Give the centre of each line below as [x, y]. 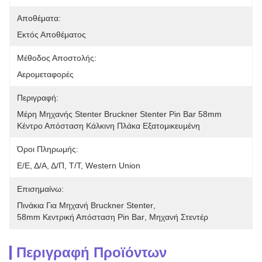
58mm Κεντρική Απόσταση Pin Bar [81, 217]
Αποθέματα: [39, 18]
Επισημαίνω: [40, 189]
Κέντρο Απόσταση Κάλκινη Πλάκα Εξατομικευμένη [108, 126]
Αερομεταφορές [45, 74]
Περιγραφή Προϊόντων [92, 252]
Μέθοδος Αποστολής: [57, 58]
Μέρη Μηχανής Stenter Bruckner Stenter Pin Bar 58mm [119, 114]
